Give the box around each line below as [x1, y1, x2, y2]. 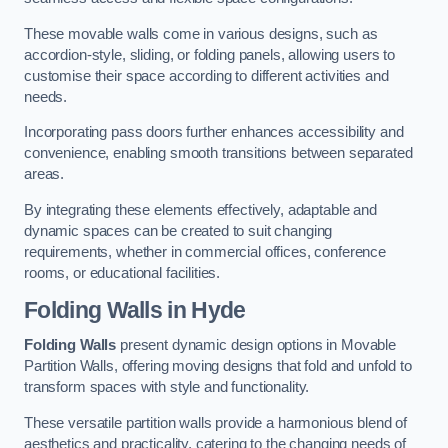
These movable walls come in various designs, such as [24, 25, 378, 42]
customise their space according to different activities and [24, 67, 389, 84]
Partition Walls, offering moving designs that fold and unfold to [24, 358, 412, 375]
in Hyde [162, 296, 246, 323]
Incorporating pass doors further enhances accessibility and [24, 124, 404, 141]
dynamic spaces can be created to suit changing [24, 223, 333, 239]
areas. [24, 166, 68, 183]
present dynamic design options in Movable [116, 337, 397, 354]
